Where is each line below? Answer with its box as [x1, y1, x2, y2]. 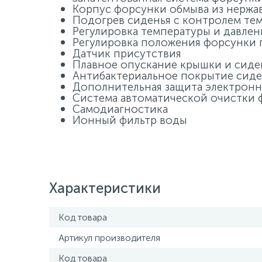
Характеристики [49, 180, 161, 196]
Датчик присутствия [73, 47, 181, 60]
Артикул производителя [58, 232, 160, 243]
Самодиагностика [73, 102, 168, 116]
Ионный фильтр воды [73, 113, 187, 127]
